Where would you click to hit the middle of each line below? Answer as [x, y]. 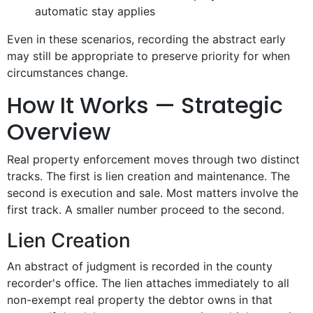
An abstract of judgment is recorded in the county [140, 267]
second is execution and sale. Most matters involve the [153, 193]
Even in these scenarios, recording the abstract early [146, 39]
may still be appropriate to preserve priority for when [148, 56]
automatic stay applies [95, 12]
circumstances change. [67, 73]
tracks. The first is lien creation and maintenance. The [148, 176]
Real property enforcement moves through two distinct [153, 160]
